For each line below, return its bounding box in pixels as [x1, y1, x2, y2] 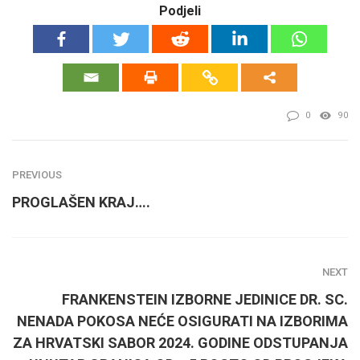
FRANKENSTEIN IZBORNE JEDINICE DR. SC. [62, 290, 348, 308]
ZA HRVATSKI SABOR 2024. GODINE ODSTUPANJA [13, 333, 348, 351]
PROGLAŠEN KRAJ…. [12, 193, 150, 211]
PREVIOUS [12, 168, 62, 181]
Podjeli [159, 2, 201, 18]
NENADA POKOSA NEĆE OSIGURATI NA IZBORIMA [17, 312, 348, 329]
